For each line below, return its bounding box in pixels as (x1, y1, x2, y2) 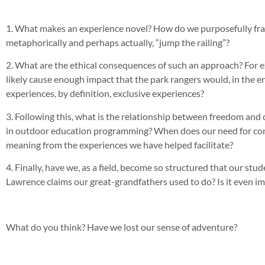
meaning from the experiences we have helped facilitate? (6, 138, 233, 150)
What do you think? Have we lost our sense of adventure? (6, 221, 237, 232)
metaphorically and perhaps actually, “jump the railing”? (6, 36, 230, 48)
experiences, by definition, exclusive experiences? (6, 88, 204, 99)
